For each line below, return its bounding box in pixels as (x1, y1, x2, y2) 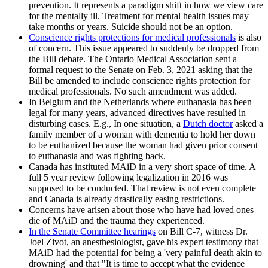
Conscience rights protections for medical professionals (29, 32, 236, 43)
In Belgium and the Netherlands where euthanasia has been (29, 97, 252, 108)
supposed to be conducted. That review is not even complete (29, 183, 256, 194)
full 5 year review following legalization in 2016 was (29, 172, 228, 183)
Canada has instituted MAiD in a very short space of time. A (29, 162, 255, 172)
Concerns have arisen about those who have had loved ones (29, 205, 254, 215)
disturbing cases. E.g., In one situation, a (29, 118, 183, 129)
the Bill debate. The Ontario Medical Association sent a (29, 54, 237, 65)
